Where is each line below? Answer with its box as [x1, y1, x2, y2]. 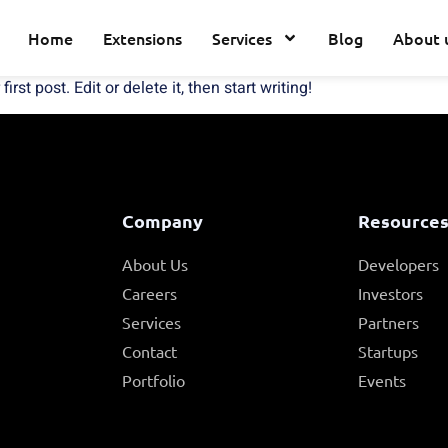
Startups [358, 341, 419, 362]
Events [358, 370, 407, 391]
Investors [358, 283, 424, 304]
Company [121, 209, 203, 233]
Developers [358, 254, 440, 275]
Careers [121, 283, 177, 304]
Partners [358, 312, 420, 333]
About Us [121, 254, 188, 275]
